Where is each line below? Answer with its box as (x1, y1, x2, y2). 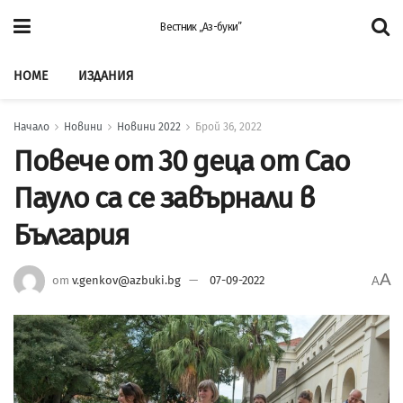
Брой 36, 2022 (195, 121, 262, 133)
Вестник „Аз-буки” (160, 21, 242, 33)
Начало (13, 121, 49, 133)
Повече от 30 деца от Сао (13, 144, 350, 178)
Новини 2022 (117, 121, 181, 133)
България (13, 218, 130, 252)
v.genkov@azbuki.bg (72, 273, 181, 287)
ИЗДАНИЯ (78, 68, 133, 84)
